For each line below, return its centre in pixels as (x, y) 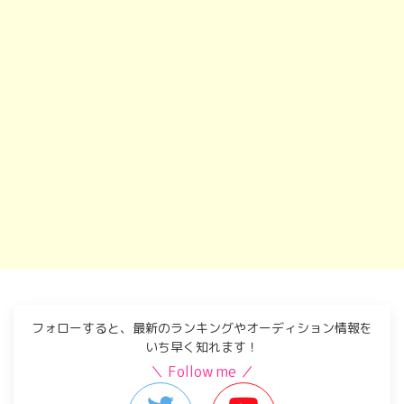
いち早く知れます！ (202, 347)
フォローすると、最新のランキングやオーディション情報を (202, 328)
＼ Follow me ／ (202, 372)
